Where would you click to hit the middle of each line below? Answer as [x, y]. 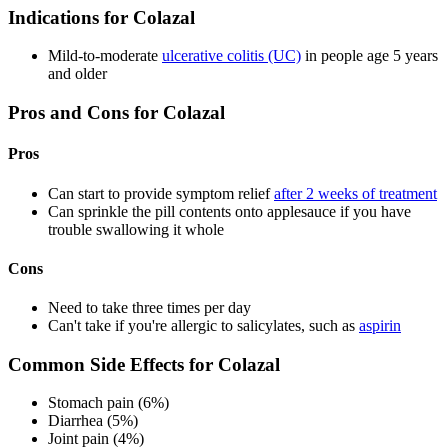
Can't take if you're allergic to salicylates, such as [203, 326]
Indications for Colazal [101, 17]
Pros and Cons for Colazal [116, 112]
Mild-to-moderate [105, 56]
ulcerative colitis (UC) [231, 56]
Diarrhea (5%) [93, 421]
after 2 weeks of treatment [355, 193]
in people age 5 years [369, 56]
